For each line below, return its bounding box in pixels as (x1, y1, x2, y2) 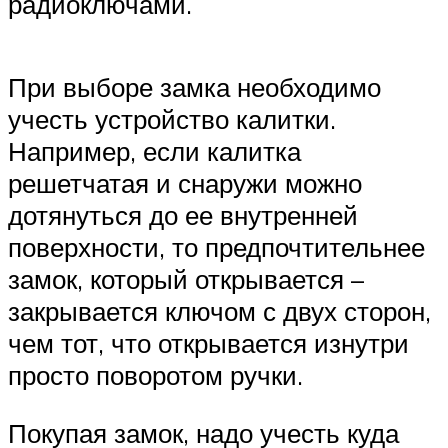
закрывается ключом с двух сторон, (8, 295, 431, 328)
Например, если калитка (8, 135, 301, 168)
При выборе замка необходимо (8, 71, 381, 104)
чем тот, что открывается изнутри (8, 327, 409, 360)
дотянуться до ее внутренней (8, 199, 358, 232)
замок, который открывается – (8, 263, 364, 296)
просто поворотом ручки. (8, 359, 303, 392)
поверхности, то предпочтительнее (8, 231, 425, 264)
